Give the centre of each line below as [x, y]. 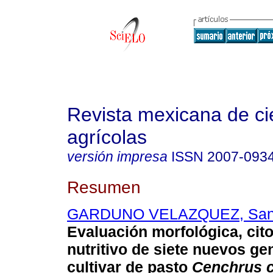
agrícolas [107, 137]
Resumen [104, 187]
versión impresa [117, 157]
